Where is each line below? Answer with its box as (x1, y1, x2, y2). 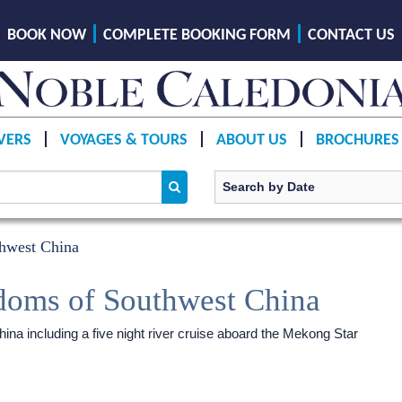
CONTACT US (308, 27, 395, 44)
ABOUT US (215, 131, 287, 149)
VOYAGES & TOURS (59, 131, 188, 149)
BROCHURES (315, 131, 399, 149)
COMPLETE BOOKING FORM (103, 27, 291, 44)
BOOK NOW (7, 27, 86, 44)
